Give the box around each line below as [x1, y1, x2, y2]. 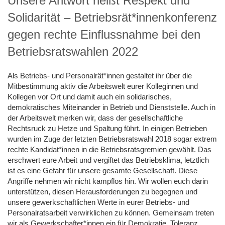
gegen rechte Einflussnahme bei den [8, 27, 200, 41]
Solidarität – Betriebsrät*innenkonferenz [8, 10, 217, 24]
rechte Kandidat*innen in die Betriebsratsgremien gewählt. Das [8, 145, 211, 154]
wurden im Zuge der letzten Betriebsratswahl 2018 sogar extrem [8, 134, 217, 143]
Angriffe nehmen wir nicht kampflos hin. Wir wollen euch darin [8, 176, 208, 185]
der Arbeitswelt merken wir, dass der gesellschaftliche [8, 113, 183, 122]
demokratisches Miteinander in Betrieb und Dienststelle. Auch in [8, 102, 215, 111]
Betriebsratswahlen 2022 [8, 44, 138, 58]
